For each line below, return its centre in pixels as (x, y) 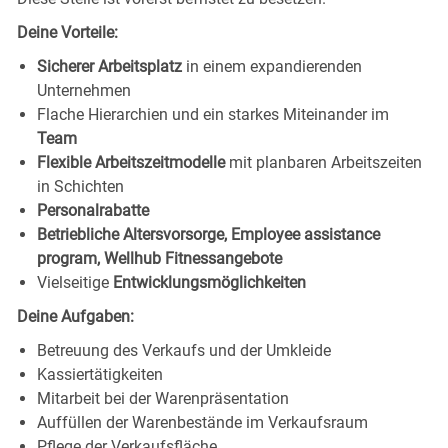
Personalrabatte (92, 210)
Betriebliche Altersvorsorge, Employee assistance (208, 234)
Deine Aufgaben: (75, 316)
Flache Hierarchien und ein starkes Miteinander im (212, 114)
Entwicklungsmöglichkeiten (209, 282)
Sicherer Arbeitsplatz (111, 66)
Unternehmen (83, 90)
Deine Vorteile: (67, 32)
